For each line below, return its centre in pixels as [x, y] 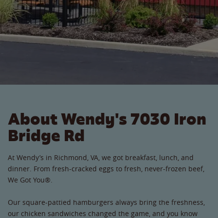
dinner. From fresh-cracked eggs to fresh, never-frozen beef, [106, 168]
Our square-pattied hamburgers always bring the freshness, [106, 202]
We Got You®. [30, 180]
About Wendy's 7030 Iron [107, 119]
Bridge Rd [46, 135]
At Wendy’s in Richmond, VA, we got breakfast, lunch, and [101, 157]
